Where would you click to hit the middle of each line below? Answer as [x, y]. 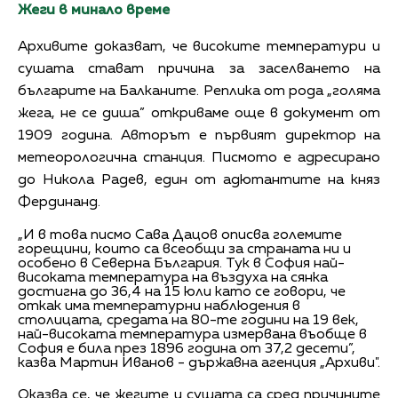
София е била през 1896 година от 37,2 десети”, [187, 349]
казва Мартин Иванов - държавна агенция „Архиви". [199, 363]
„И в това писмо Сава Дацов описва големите [180, 235]
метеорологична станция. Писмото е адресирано [199, 158]
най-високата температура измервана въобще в [192, 334]
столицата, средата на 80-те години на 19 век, [188, 320]
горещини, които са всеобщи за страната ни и [184, 249]
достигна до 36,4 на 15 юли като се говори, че [182, 292]
